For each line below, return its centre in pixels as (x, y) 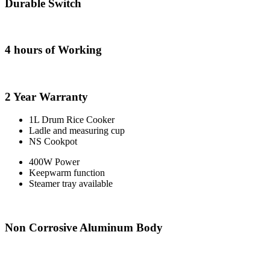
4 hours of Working (53, 50)
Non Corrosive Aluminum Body (84, 227)
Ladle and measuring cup (77, 131)
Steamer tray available (71, 184)
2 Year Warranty (46, 96)
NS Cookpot (53, 142)
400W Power (54, 162)
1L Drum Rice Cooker (72, 120)
